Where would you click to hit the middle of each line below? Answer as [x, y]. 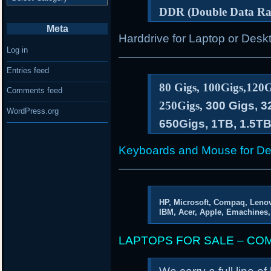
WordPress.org [33, 111]
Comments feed [35, 91]
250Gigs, [183, 105]
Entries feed [28, 70]
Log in [18, 50]
